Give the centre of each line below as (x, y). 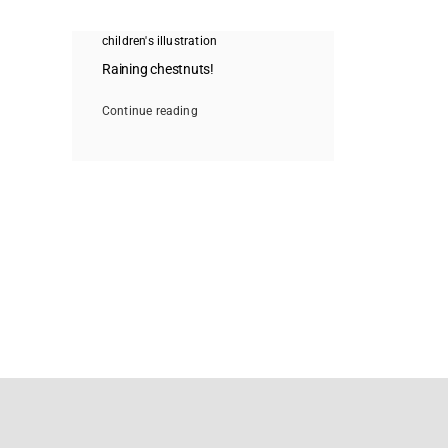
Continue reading (149, 111)
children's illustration (159, 41)
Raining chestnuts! (158, 70)
